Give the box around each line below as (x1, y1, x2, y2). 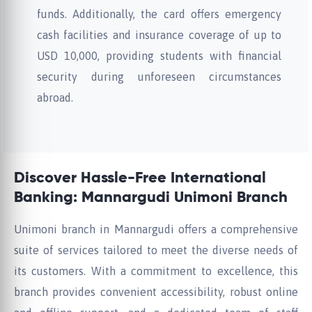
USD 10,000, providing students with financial (37, 49, 281, 62)
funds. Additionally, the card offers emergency (37, 8, 281, 20)
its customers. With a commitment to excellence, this (14, 265, 298, 277)
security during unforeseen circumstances (37, 70, 281, 83)
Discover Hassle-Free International (14, 171, 266, 186)
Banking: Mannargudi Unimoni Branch (14, 190, 288, 205)
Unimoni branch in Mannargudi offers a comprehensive (14, 223, 298, 235)
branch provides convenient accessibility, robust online (14, 286, 298, 298)
